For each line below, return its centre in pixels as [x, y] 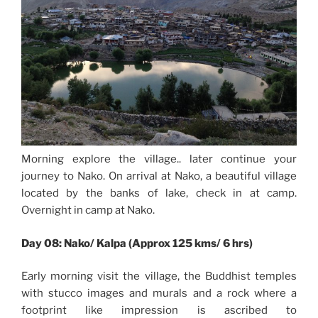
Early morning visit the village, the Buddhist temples [159, 276]
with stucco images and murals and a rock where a [159, 294]
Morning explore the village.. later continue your [159, 159]
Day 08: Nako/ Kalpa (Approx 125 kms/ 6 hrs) [137, 243]
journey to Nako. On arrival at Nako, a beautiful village [159, 176]
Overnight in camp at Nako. [88, 210]
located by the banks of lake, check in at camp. [159, 193]
